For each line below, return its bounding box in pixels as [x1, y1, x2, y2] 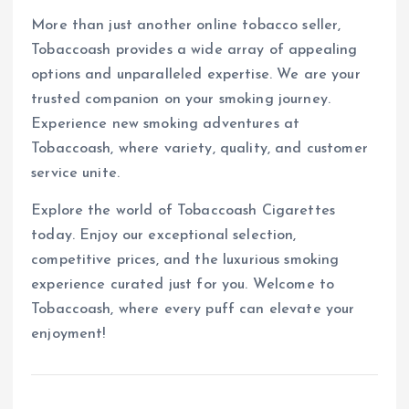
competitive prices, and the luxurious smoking [31, 252, 340, 267]
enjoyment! [31, 326, 106, 341]
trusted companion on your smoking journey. [31, 91, 330, 107]
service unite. [31, 165, 121, 181]
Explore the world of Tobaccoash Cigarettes [31, 203, 335, 218]
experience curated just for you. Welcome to [31, 277, 335, 292]
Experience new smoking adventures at [31, 116, 300, 131]
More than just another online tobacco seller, [31, 17, 341, 33]
